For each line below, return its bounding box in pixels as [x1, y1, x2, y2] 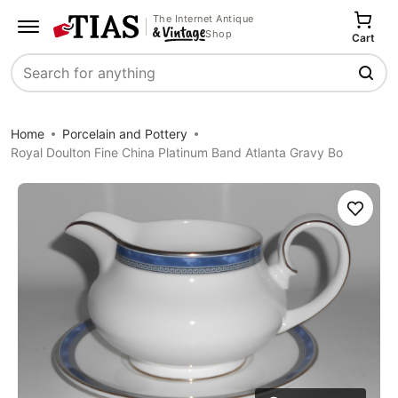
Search [12, 73, 58, 92]
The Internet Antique [152, 12, 254, 25]
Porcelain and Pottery [62, 126, 187, 141]
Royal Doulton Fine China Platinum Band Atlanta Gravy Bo [11, 145, 343, 160]
